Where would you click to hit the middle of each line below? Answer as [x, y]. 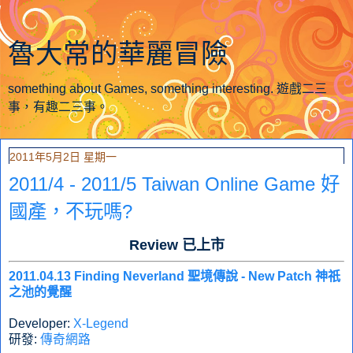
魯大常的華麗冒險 [118, 54]
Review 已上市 [176, 245]
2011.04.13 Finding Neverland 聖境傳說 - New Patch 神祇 [175, 276]
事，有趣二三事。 [58, 107]
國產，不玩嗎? [71, 212]
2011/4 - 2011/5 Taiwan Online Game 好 [174, 184]
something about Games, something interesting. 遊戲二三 [167, 89]
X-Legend [101, 323]
